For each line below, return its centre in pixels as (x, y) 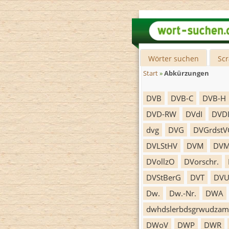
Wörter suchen (174, 59)
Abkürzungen (187, 73)
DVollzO (161, 162)
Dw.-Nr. (183, 193)
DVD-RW (161, 114)
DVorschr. (201, 162)
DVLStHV (162, 146)
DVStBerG (164, 177)
